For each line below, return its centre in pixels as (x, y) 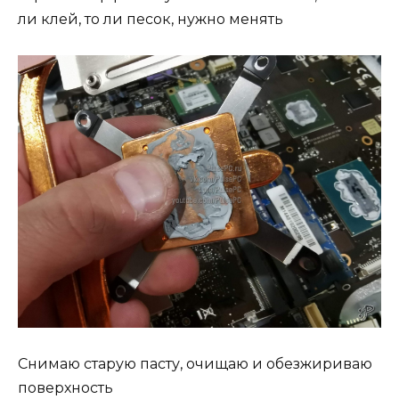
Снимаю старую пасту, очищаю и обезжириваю (195, 364)
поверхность (65, 388)
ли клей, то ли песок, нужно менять (151, 20)
